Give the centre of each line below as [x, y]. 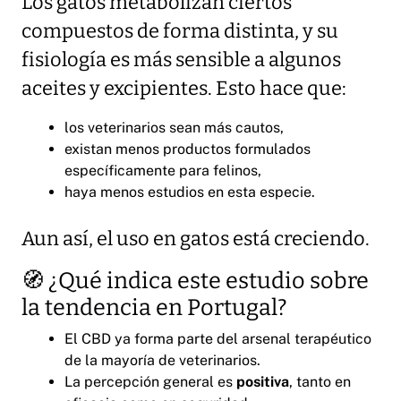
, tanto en [320, 381]
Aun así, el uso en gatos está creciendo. [196, 239]
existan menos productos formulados [188, 149]
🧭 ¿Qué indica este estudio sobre [195, 280]
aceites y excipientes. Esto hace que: [184, 88]
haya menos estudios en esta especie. [190, 192]
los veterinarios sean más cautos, [174, 127]
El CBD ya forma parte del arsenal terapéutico [218, 338]
